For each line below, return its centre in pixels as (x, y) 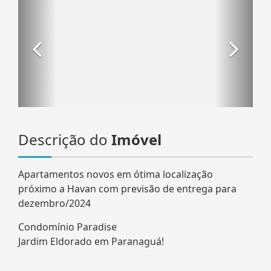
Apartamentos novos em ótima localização (116, 174)
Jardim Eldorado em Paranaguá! (91, 241)
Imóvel (136, 139)
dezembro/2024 (54, 203)
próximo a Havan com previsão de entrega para (127, 188)
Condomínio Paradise (67, 227)
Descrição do (65, 139)
